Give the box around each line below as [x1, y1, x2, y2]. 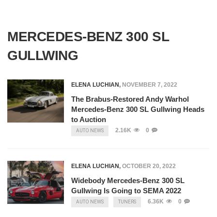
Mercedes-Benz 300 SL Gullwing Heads [71, 105, 204, 113]
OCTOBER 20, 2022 [122, 163, 176, 170]
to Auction [71, 115, 106, 124]
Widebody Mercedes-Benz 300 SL [71, 176, 185, 185]
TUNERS [118, 199, 136, 204]
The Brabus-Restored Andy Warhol [71, 95, 189, 103]
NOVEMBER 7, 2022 [122, 81, 177, 88]
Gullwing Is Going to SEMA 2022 [71, 186, 181, 195]
